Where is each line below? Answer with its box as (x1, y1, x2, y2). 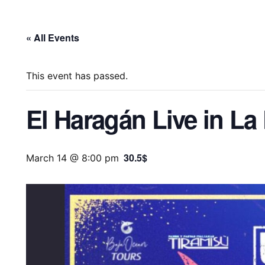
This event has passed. (26, 70, 128, 82)
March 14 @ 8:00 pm (26, 152, 119, 164)
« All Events (26, 31, 79, 45)
